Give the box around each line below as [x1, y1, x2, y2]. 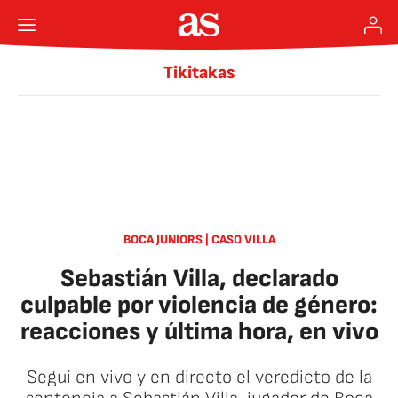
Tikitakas [163, 62, 235, 84]
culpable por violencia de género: [20, 291, 378, 320]
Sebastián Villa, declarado [60, 264, 338, 293]
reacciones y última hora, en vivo [20, 317, 378, 346]
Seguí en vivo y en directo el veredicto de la [26, 366, 372, 388]
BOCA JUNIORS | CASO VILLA [123, 232, 275, 247]
